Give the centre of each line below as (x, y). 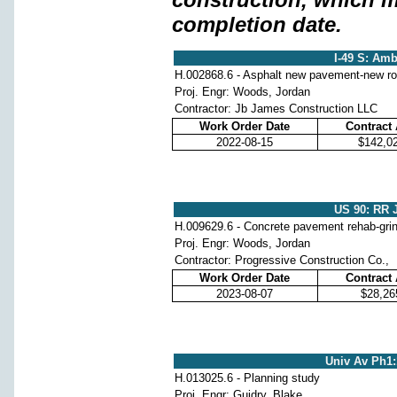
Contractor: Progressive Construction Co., (281, 260)
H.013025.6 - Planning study (247, 378)
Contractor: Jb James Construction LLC (276, 108)
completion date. (257, 24)
